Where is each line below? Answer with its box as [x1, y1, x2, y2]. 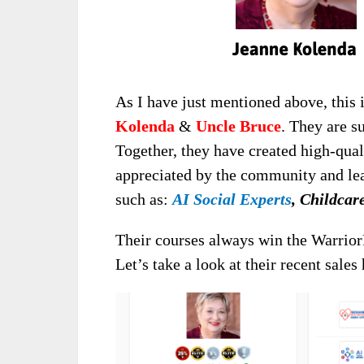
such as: [115, 190, 172, 209]
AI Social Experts [172, 190, 292, 209]
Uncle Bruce [196, 117, 281, 136]
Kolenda [115, 117, 175, 136]
